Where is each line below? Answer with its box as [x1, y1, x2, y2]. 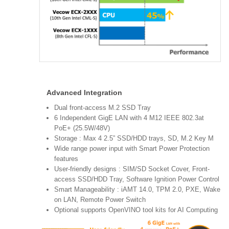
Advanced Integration [47, 88, 122, 97]
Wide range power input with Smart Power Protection [54, 145, 210, 153]
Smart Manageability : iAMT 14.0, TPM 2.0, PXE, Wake [54, 186, 220, 194]
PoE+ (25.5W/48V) [54, 124, 110, 132]
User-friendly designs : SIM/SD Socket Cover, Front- [54, 165, 210, 173]
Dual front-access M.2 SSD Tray [54, 104, 151, 112]
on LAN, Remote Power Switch [54, 196, 146, 204]
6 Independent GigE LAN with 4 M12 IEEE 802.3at [54, 114, 204, 122]
